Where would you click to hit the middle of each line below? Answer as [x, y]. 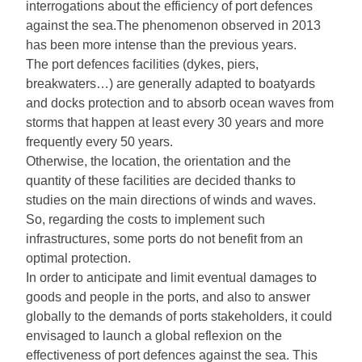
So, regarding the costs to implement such [145, 220]
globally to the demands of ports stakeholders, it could [179, 317]
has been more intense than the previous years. [161, 45]
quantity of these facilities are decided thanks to [161, 181]
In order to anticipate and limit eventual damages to [171, 278]
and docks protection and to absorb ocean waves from [180, 103]
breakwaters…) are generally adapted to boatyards [170, 84]
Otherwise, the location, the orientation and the [158, 162]
